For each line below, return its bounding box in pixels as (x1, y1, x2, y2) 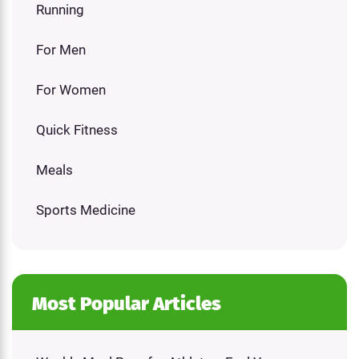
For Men (36, 42, 86, 58)
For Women (36, 82, 106, 99)
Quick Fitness (36, 122, 118, 139)
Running (36, 2, 84, 18)
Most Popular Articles (32, 292, 221, 316)
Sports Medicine (36, 202, 135, 219)
